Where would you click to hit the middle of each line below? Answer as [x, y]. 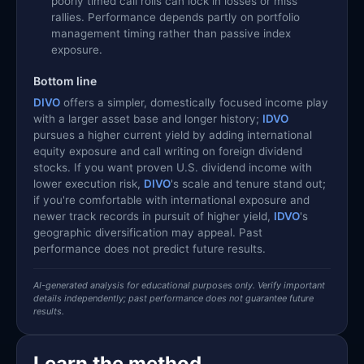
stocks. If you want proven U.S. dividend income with [173, 167]
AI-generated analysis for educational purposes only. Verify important [179, 285]
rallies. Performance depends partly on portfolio [175, 17]
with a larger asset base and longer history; [148, 118]
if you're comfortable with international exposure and [171, 199]
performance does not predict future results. [149, 248]
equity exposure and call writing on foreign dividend [168, 151]
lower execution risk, [89, 183]
